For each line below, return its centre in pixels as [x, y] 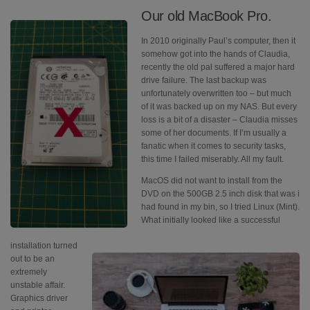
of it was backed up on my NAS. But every [219, 106]
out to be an [33, 259]
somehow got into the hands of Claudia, [216, 54]
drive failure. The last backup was [204, 80]
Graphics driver [39, 299]
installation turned [44, 246]
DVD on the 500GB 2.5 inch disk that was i [220, 193]
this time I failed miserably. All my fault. [212, 159]
